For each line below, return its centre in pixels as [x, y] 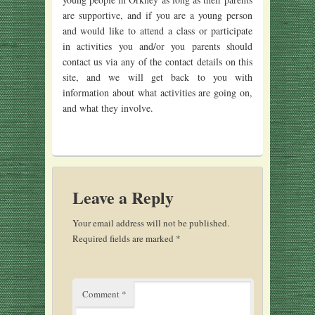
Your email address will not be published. [150, 223]
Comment [102, 294]
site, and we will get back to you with [157, 77]
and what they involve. [108, 108]
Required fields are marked [124, 239]
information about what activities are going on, [157, 93]
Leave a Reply [123, 198]
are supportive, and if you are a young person [157, 15]
